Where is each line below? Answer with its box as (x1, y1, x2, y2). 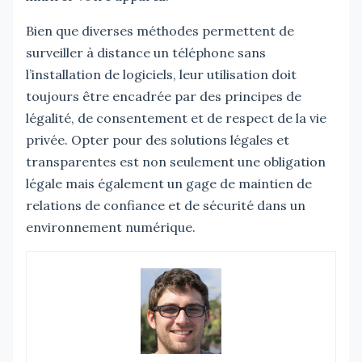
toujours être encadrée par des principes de (26, 87, 301, 104)
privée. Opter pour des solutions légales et (26, 131, 289, 148)
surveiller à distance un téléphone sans (26, 44, 266, 61)
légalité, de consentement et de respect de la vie (26, 109, 326, 126)
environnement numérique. (26, 218, 196, 235)
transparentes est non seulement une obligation (26, 153, 326, 170)
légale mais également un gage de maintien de (26, 175, 312, 192)
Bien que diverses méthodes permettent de (26, 22, 294, 39)
